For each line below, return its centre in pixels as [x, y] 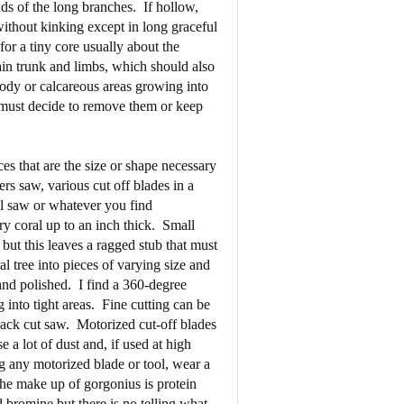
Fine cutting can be [156, 304]
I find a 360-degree [132, 284]
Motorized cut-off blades [146, 324]
